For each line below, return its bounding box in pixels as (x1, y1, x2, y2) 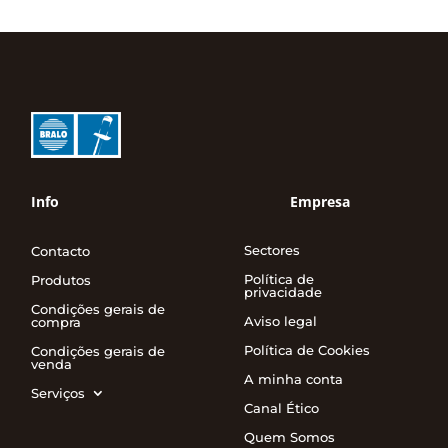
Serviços (31, 384, 86, 401)
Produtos (31, 271, 92, 288)
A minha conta (243, 370, 343, 387)
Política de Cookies (243, 341, 370, 358)
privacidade (243, 283, 322, 300)
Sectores (243, 241, 300, 258)
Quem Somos (243, 428, 335, 445)
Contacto (31, 242, 91, 259)
